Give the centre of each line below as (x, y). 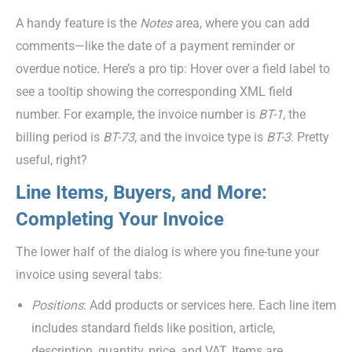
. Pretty (310, 137)
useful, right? (51, 159)
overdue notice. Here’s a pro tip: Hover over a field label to (173, 68)
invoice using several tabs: (89, 274)
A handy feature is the (78, 23)
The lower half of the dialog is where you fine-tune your (167, 251)
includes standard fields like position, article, (153, 328)
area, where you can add (241, 23)
